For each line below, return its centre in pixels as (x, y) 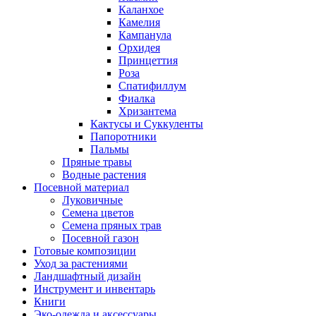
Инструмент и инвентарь (95, 288)
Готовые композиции (85, 250)
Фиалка (137, 98)
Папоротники (123, 136)
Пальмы (110, 149)
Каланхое (141, 9)
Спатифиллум (152, 85)
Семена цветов (98, 212)
